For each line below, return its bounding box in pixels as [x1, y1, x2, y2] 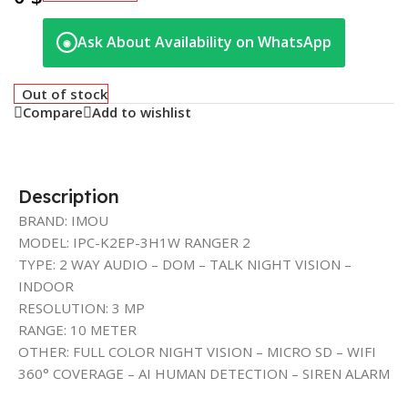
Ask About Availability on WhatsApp [77, 32, 331, 53]
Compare [23, 103, 83, 122]
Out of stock [22, 84, 108, 103]
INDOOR [18, 276, 74, 295]
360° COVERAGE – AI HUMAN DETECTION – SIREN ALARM [18, 363, 390, 382]
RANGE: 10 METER [18, 320, 137, 339]
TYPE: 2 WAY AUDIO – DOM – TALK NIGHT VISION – [18, 254, 352, 273]
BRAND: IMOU [18, 210, 108, 229]
